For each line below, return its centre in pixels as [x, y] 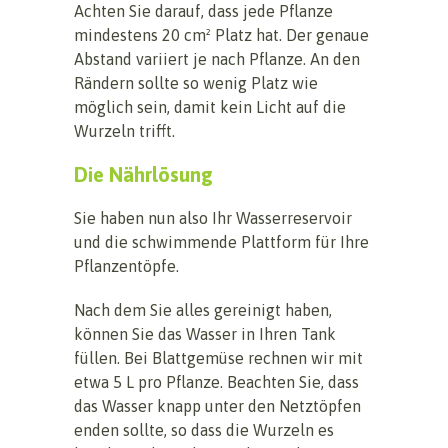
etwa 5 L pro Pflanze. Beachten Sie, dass [216, 381]
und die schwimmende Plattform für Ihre [221, 241]
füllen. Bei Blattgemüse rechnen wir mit [218, 357]
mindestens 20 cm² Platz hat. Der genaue [221, 34]
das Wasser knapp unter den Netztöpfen [217, 405]
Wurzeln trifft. [124, 130]
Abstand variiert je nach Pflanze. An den [217, 58]
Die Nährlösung [143, 174]
